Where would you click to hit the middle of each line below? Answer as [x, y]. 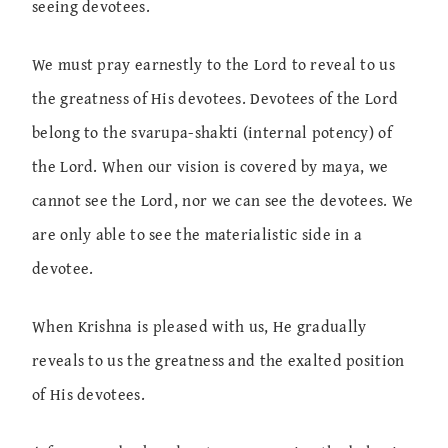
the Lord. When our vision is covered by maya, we [210, 166]
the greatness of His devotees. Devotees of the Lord [215, 98]
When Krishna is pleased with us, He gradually [199, 326]
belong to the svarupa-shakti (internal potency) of [212, 132]
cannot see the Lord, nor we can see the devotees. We [223, 200]
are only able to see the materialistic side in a [197, 234]
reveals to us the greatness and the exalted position [218, 360]
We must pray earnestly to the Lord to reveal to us [213, 64]
